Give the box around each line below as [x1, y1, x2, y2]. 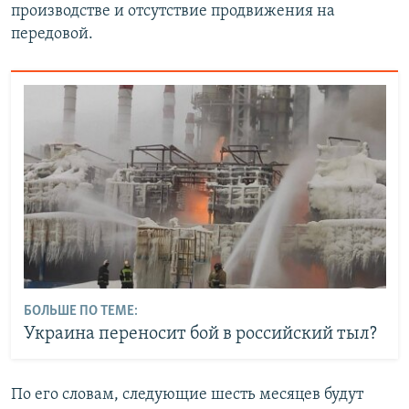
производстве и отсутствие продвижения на [11, 3, 335, 21]
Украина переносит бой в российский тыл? [23, 325, 377, 344]
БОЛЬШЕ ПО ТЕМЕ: [23, 304, 138, 320]
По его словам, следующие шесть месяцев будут [11, 385, 363, 404]
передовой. [11, 26, 93, 44]
